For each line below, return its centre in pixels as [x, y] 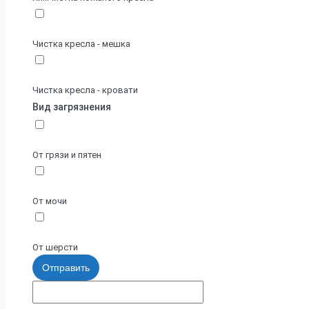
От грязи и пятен [67, 155]
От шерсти [55, 248]
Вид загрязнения [72, 107]
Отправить [66, 268]
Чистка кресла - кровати [85, 90]
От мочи [50, 201]
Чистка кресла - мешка [81, 44]
